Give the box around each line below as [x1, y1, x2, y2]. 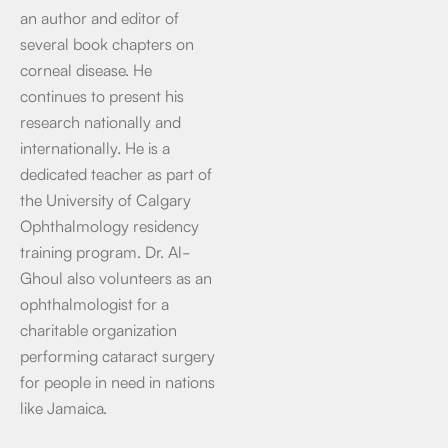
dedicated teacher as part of [20, 162, 212, 184]
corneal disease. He [20, 58, 152, 80]
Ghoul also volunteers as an [20, 266, 212, 288]
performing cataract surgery [20, 344, 215, 366]
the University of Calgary [20, 188, 191, 210]
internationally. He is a [20, 136, 170, 158]
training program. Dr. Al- [20, 240, 190, 262]
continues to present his [20, 84, 184, 106]
